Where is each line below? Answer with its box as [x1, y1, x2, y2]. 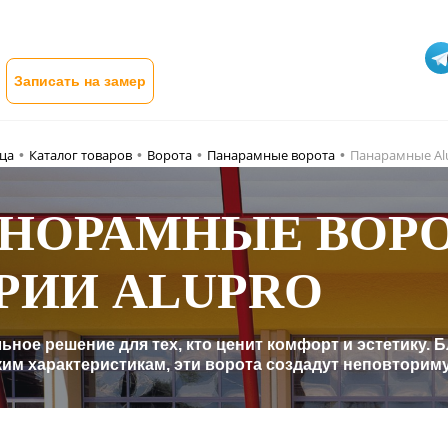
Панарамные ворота [207, 145, 335, 164]
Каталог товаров [29, 145, 132, 164]
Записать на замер [14, 72, 146, 89]
